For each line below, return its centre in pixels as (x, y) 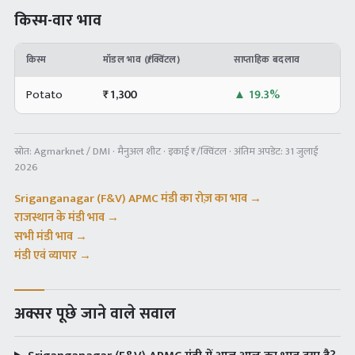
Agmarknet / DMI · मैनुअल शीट (97, 151)
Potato (44, 95)
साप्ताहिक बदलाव (267, 59)
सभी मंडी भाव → (51, 237)
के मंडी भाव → (86, 218)
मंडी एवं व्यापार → (53, 256)
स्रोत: (24, 151)
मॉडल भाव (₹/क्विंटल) (142, 59)
